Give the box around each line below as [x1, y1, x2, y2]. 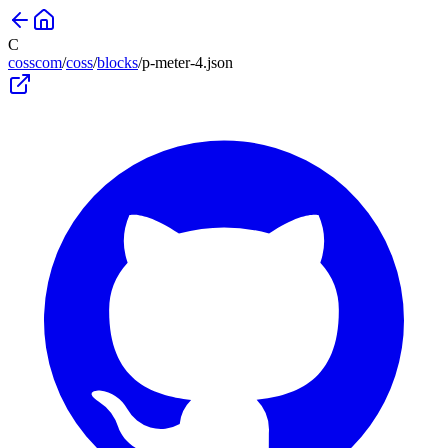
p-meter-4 [142, 54, 203, 71]
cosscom [8, 54, 62, 71]
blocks [97, 54, 138, 71]
